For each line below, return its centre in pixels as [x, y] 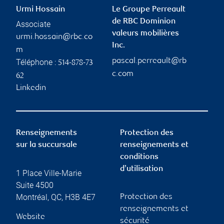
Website [30, 217]
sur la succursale [46, 145]
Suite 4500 [35, 185]
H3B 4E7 [80, 197]
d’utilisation [141, 169]
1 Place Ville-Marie [49, 173]
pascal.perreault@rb [149, 61]
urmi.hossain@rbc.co [54, 37]
